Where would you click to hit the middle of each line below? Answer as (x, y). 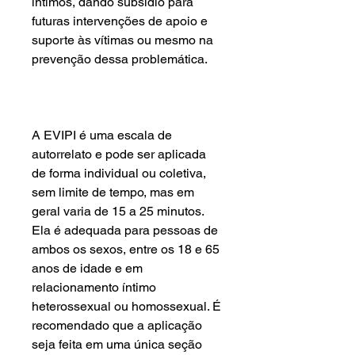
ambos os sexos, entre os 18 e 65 (126, 249)
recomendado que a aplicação (117, 325)
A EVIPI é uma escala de (102, 135)
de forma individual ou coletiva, (119, 173)
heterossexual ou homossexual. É (126, 306)
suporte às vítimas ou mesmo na (122, 40)
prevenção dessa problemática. (120, 59)
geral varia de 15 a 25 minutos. (118, 211)
